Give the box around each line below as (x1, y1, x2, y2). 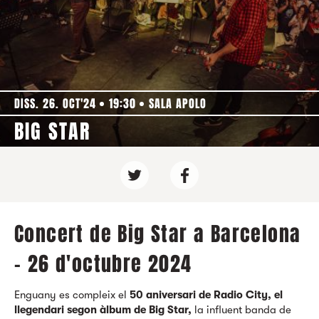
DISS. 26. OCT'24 (14, 95, 96, 112)
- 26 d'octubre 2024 (14, 249, 192, 278)
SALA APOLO (149, 95, 206, 112)
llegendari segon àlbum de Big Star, (14, 303, 192, 316)
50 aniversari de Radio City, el (130, 288, 283, 301)
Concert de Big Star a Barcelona (14, 219, 301, 249)
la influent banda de (192, 303, 291, 316)
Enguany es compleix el (14, 288, 130, 301)
